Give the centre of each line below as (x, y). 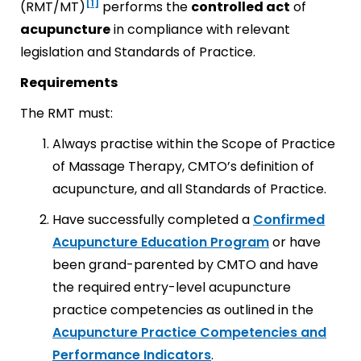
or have (295, 242)
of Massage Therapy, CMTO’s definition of (183, 166)
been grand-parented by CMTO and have (185, 265)
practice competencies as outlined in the (183, 310)
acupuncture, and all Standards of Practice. (189, 189)
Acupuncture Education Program (161, 242)
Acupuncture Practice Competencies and (189, 332)
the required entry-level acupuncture (172, 287)
